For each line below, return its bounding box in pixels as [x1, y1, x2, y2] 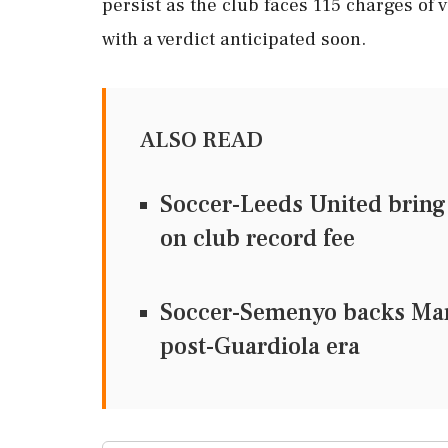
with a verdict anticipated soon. [102, 27, 366, 51]
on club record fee [160, 223, 355, 254]
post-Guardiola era [160, 331, 360, 362]
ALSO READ [140, 125, 263, 155]
